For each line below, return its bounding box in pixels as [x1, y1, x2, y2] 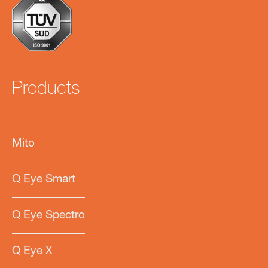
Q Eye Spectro [12, 209, 85, 221]
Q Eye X [12, 245, 53, 257]
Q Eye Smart [12, 173, 75, 185]
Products [12, 81, 80, 99]
